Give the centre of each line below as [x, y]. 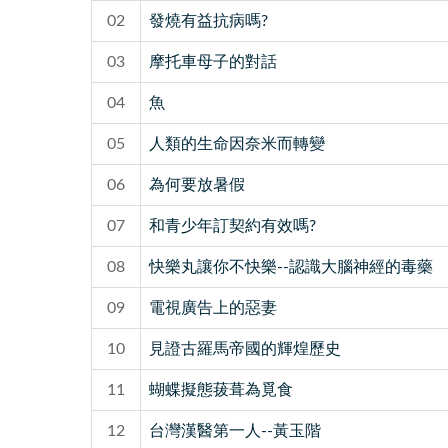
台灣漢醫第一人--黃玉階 [234, 430]
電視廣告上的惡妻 [212, 307]
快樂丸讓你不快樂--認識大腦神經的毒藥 [290, 266]
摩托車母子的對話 [212, 61]
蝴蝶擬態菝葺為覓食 [220, 389]
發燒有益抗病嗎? [208, 20]
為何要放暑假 [196, 184]
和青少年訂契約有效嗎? [232, 225]
